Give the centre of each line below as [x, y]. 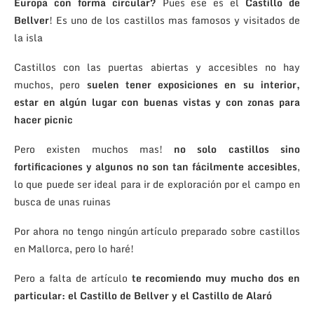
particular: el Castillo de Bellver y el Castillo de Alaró [143, 295]
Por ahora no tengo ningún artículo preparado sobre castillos [157, 231]
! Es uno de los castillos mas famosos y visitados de [175, 20]
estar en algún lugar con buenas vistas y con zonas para [157, 102]
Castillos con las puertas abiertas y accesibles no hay [157, 67]
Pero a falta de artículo [73, 278]
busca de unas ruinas [62, 201]
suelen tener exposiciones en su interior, [193, 84]
